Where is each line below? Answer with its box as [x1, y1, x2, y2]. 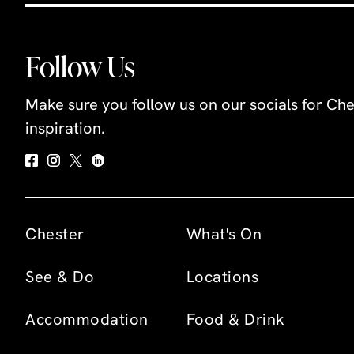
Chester [25, 228, 85, 244]
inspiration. [25, 122, 105, 137]
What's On [186, 228, 262, 244]
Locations [186, 270, 258, 287]
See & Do [25, 270, 94, 287]
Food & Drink [186, 313, 285, 330]
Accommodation [25, 313, 149, 330]
